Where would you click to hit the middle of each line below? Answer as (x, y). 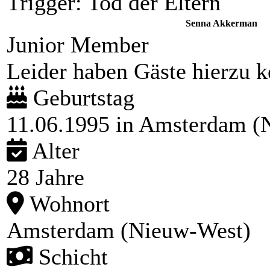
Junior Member (78, 44)
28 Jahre (46, 177)
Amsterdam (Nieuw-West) (129, 230)
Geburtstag (81, 97)
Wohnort (67, 203)
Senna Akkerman (221, 23)
